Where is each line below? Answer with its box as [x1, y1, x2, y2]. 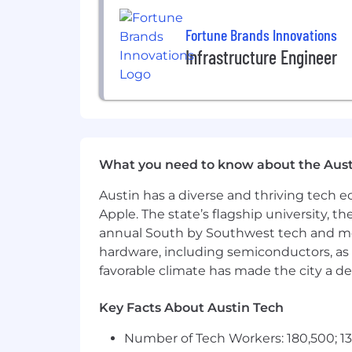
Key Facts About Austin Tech [99, 300, 284, 315]
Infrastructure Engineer [185, 45, 337, 68]
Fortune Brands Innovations [185, 24, 337, 44]
